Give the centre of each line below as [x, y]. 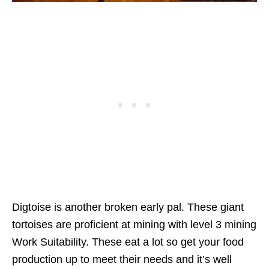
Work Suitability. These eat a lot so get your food [128, 242]
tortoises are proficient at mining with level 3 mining [134, 224]
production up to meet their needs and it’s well [122, 259]
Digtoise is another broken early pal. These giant [128, 207]
